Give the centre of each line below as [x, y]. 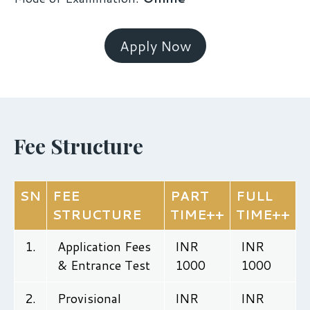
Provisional [89, 298]
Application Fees [104, 246]
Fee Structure [79, 146]
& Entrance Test [104, 265]
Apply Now [155, 45]
